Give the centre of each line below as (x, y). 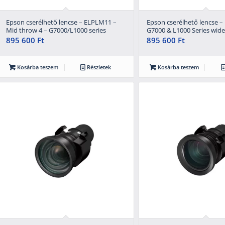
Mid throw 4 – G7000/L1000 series (56, 30)
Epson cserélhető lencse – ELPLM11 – (61, 22)
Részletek (98, 67)
